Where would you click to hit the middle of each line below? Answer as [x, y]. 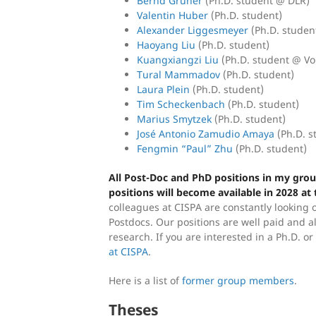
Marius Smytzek [174, 119]
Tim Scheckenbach [181, 104]
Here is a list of [145, 280]
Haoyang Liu [166, 44]
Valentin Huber [172, 15]
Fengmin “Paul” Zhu [185, 148]
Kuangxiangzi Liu [178, 59]
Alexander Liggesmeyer [193, 30]
